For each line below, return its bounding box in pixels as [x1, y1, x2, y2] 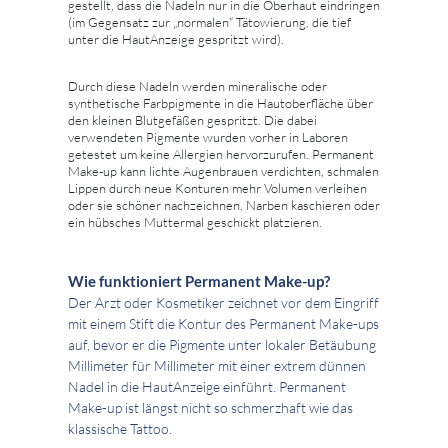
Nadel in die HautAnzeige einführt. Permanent [68, 378, 346, 396]
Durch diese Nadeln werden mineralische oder [68, 78, 327, 95]
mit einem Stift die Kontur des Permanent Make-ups [68, 315, 379, 333]
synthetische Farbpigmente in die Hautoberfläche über [68, 95, 373, 112]
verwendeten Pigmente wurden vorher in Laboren [68, 129, 348, 146]
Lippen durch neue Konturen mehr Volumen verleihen [68, 180, 367, 197]
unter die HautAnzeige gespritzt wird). [68, 31, 284, 48]
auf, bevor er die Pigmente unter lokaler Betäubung [68, 336, 376, 354]
